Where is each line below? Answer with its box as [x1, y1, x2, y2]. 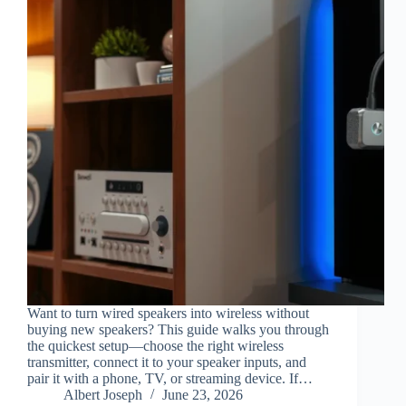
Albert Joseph [63, 387, 142, 403]
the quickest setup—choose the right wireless [27, 338, 284, 354]
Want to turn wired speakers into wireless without [27, 305, 309, 322]
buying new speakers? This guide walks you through [27, 322, 329, 338]
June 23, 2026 [162, 387, 243, 403]
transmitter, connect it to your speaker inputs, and [27, 354, 306, 371]
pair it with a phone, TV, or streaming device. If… [27, 371, 313, 387]
